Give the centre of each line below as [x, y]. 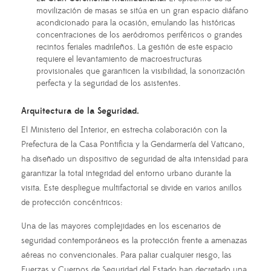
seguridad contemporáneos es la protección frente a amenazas [134, 240]
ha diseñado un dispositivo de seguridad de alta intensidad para [135, 159]
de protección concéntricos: [72, 202]
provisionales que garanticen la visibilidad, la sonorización [141, 71]
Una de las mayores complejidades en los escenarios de [121, 226]
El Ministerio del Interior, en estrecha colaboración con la [124, 130]
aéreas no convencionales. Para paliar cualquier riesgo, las [126, 255]
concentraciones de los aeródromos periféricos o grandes [139, 35]
